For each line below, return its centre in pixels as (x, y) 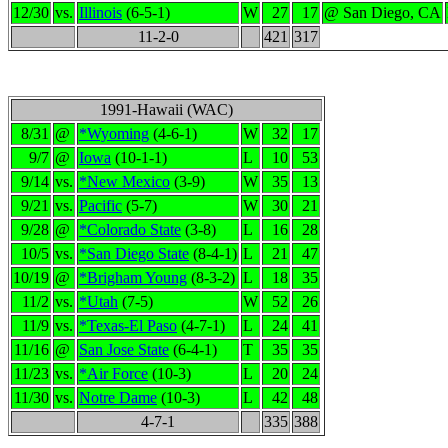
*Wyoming (114, 133)
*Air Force (113, 373)
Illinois (100, 12)
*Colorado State (130, 229)
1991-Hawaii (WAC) (166, 109)
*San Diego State (134, 253)
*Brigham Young (133, 277)
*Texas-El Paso (128, 325)
